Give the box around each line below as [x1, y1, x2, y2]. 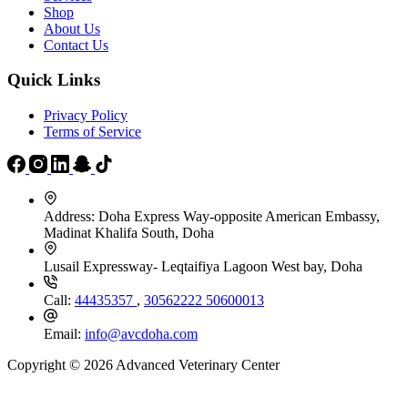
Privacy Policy [44, 107, 127, 124]
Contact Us [44, 36, 108, 53]
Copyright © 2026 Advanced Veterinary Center [7, 357, 280, 373]
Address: [44, 209, 98, 225]
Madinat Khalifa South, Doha [44, 225, 214, 241]
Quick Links [7, 70, 100, 90]
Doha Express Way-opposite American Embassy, [98, 209, 380, 225]
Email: [44, 326, 85, 342]
